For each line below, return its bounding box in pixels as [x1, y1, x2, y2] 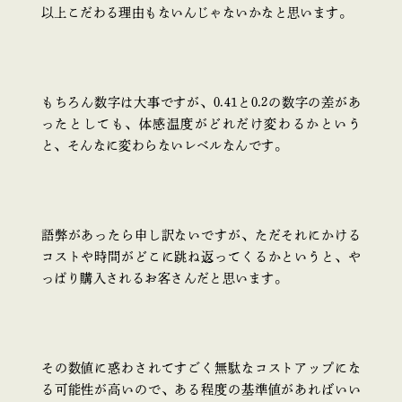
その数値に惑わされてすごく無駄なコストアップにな [40, 362, 362, 375]
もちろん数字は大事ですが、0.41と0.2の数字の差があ [40, 96, 362, 109]
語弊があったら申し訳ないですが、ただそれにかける [40, 229, 362, 242]
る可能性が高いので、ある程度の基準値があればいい [40, 383, 362, 397]
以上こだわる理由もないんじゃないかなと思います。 [40, 5, 353, 19]
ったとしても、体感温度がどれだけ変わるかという [40, 118, 362, 131]
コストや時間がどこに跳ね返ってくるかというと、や [40, 250, 362, 264]
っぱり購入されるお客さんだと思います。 [40, 272, 287, 285]
